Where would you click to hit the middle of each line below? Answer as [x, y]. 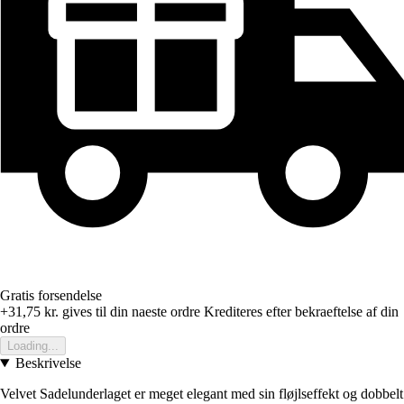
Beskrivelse [48, 363]
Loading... [33, 346]
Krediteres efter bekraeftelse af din [301, 312]
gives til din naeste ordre [129, 312]
